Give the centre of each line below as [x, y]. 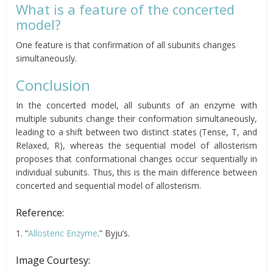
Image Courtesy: [53, 260]
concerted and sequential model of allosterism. [109, 185]
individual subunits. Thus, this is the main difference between [136, 172]
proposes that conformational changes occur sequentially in [136, 158]
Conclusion [53, 85]
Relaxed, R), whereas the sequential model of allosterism [136, 145]
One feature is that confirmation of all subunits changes [126, 44]
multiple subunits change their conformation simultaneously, [136, 118]
